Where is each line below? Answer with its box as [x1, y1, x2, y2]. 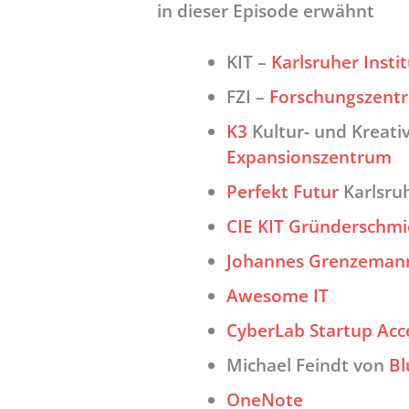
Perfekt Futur [226, 179, 340, 203]
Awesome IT [226, 283, 330, 307]
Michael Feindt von [226, 352, 390, 376]
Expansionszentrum [226, 144, 393, 168]
